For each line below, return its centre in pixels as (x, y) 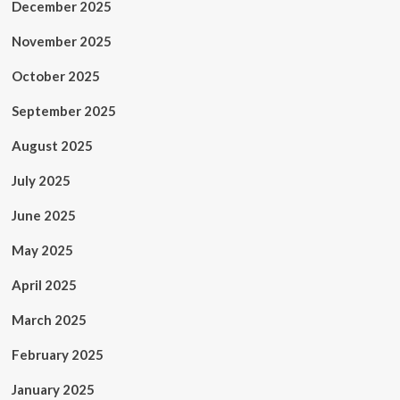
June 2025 (43, 215)
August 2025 (52, 146)
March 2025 (49, 320)
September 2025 (63, 111)
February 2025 (57, 354)
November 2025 (61, 41)
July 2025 (41, 180)
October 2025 (55, 76)
